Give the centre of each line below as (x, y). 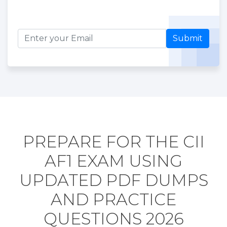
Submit (188, 38)
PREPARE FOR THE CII (113, 141)
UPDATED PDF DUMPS (113, 180)
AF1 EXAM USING (113, 161)
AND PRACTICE (113, 199)
